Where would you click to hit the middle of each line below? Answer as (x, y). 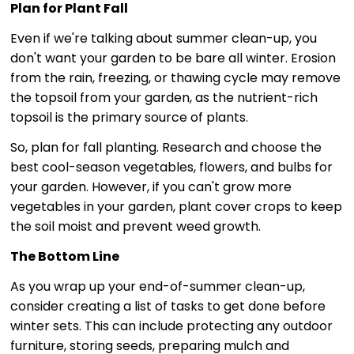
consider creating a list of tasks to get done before (168, 306)
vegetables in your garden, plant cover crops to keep (176, 206)
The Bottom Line (64, 256)
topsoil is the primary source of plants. (129, 117)
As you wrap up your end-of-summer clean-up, (157, 286)
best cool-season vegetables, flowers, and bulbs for (171, 167)
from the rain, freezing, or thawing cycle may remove (175, 77)
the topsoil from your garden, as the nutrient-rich (164, 97)
